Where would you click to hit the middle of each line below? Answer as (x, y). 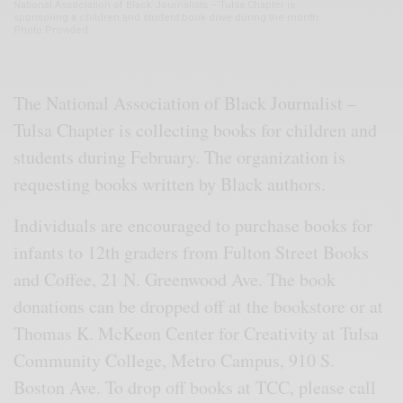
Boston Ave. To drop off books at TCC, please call (195, 388)
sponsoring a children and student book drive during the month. (167, 18)
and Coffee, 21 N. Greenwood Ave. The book (175, 280)
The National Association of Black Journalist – (185, 103)
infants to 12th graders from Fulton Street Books (192, 253)
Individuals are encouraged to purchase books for (193, 226)
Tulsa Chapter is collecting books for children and (196, 130)
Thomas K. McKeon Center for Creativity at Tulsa (197, 334)
